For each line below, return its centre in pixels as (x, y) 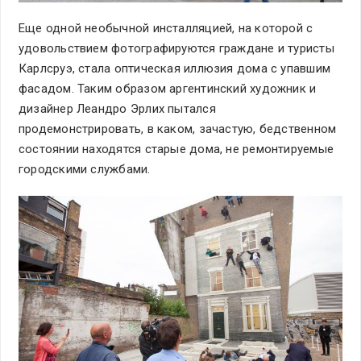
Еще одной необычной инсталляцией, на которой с (166, 29)
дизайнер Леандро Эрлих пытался (117, 109)
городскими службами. (86, 170)
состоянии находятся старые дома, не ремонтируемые (176, 149)
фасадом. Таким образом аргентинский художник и (168, 89)
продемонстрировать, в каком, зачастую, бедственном (178, 129)
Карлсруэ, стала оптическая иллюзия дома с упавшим (175, 69)
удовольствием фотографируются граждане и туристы (176, 49)
